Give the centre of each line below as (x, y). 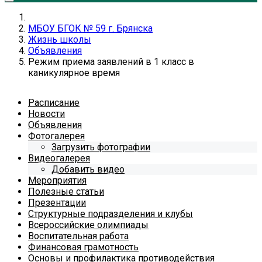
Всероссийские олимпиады (88, 225)
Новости (46, 114)
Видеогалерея (59, 158)
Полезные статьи (66, 192)
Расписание (54, 103)
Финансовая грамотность (83, 247)
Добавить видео (88, 169)
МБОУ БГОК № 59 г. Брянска (90, 28)
